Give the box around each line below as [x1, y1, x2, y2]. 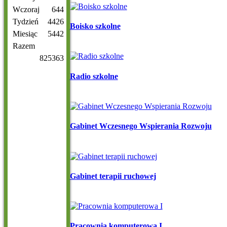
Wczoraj [13, 5, 40, 14]
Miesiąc [13, 29, 37, 39]
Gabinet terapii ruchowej [69, 171, 156, 180]
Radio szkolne [69, 71, 118, 81]
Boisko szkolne [69, 22, 121, 31]
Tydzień [13, 17, 39, 26]
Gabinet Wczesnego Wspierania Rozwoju [69, 122, 212, 131]
